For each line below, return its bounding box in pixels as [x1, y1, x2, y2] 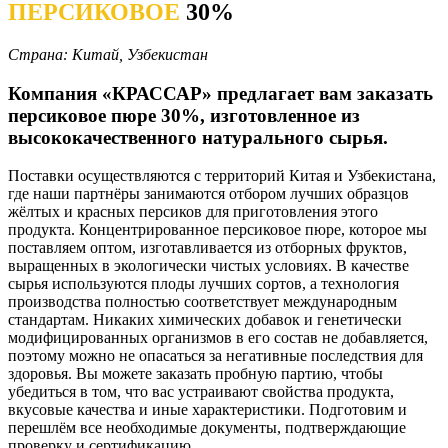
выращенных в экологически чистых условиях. [8, 257, 332, 275]
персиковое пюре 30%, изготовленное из [8, 104, 360, 126]
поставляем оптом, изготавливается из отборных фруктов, [8, 239, 407, 257]
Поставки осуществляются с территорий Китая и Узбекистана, [8, 167, 436, 185]
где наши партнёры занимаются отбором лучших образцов [8, 185, 409, 203]
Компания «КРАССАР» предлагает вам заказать [8, 82, 433, 104]
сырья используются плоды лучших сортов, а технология [8, 275, 399, 293]
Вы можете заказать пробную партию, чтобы [76, 365, 383, 383]
